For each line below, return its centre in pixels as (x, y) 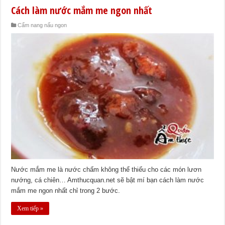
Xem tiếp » (30, 209)
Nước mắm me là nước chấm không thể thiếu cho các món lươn (106, 170)
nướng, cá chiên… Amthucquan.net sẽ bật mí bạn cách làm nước (108, 180)
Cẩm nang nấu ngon (42, 25)
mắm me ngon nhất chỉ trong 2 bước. (66, 191)
